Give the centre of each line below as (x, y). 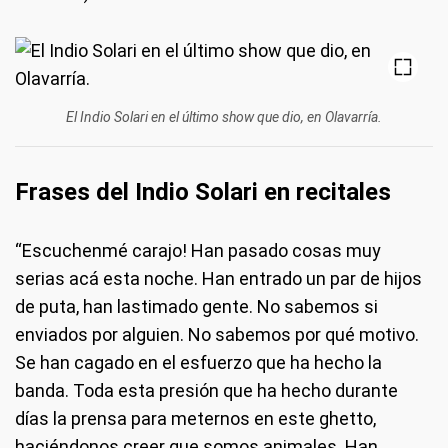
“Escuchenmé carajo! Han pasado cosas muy (198, 250)
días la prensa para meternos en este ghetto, (195, 418)
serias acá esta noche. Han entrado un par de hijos (218, 278)
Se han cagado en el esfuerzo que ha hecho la (198, 362)
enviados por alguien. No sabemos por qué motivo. (217, 334)
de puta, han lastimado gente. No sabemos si (196, 306)
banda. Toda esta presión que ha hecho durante (206, 390)
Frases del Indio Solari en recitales (203, 191)
